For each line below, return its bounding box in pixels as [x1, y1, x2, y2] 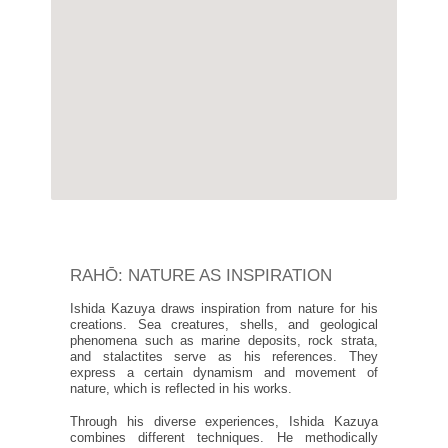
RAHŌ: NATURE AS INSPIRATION [70, 266, 333, 286]
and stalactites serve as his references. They [70, 350, 378, 365]
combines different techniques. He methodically [70, 430, 378, 445]
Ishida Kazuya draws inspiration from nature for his [70, 302, 378, 317]
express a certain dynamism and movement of [70, 366, 378, 381]
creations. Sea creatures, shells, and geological [70, 318, 378, 333]
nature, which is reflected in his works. [70, 382, 293, 397]
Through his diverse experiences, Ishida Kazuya [70, 414, 378, 429]
